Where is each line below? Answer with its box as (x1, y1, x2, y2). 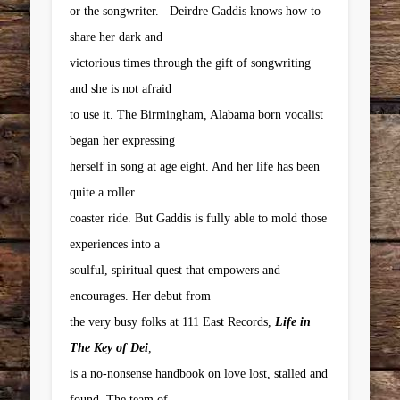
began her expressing (70, 133, 176, 147)
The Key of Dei (70, 340, 149, 354)
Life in (275, 314, 312, 329)
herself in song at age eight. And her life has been (70, 159, 321, 173)
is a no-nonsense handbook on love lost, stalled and (70, 366, 329, 380)
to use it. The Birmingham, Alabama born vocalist (70, 107, 324, 121)
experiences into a (70, 237, 161, 251)
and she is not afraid (70, 81, 172, 96)
